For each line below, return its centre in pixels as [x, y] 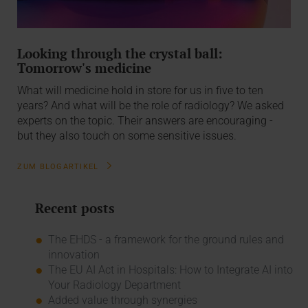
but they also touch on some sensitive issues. [127, 136]
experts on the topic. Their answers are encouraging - [145, 121]
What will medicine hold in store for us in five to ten [141, 91]
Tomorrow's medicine [85, 67]
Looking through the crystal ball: [120, 53]
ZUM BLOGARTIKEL [59, 166]
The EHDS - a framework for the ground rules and [166, 240]
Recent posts [75, 208]
